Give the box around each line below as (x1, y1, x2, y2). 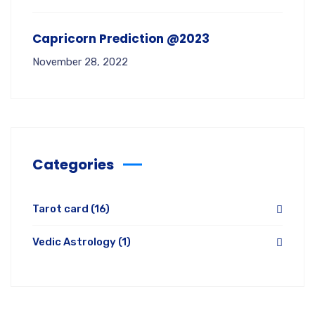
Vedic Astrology (32, 236, 118, 248)
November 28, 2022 (32, 56, 128, 68)
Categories (32, 155, 114, 174)
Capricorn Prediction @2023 (32, 30, 210, 47)
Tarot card (32, 202, 91, 215)
